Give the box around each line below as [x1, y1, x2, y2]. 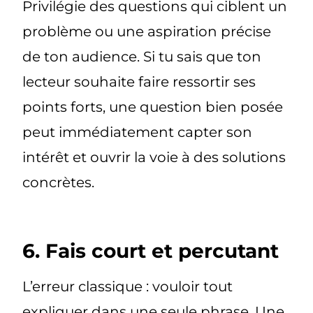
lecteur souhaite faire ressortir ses [22, 73, 256, 91]
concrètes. [22, 174, 95, 191]
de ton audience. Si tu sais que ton [22, 48, 262, 66]
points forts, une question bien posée [22, 99, 284, 116]
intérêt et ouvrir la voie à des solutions [22, 149, 286, 166]
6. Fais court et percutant [22, 238, 279, 263]
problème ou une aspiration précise [22, 23, 272, 41]
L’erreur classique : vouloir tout [22, 277, 233, 295]
